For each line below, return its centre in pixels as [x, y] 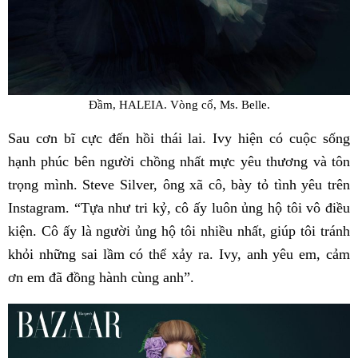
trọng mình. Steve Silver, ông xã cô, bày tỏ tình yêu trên [179, 184]
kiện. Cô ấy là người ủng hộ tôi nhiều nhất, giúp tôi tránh [179, 231]
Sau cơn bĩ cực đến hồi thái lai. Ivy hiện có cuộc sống [179, 138]
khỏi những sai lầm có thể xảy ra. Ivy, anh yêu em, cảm [179, 254]
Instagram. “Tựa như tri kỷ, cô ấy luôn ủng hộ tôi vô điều [179, 207]
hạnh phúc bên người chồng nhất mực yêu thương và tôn [179, 161]
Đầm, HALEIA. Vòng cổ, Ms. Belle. [179, 105]
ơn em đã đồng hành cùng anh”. [101, 277]
